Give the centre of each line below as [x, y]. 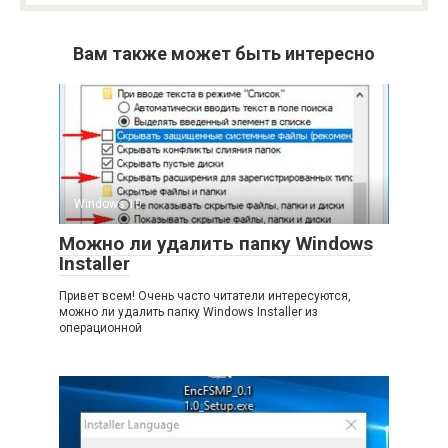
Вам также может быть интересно [224, 53]
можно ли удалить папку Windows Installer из [188, 312]
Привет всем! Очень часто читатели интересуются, [205, 296]
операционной [100, 328]
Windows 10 [108, 204]
